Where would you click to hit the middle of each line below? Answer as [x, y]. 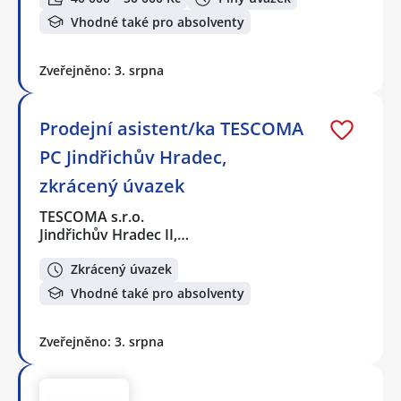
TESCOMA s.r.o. [93, 216]
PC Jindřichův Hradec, [133, 157]
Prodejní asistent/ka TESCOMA [171, 128]
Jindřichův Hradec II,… [114, 234]
